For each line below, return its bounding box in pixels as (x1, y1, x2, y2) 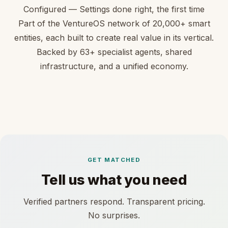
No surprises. (88, 210, 140, 221)
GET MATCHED (87, 156, 141, 163)
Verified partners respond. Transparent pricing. (23, 196, 205, 207)
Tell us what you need (41, 172, 187, 189)
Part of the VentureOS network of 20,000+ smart (18, 18, 210, 28)
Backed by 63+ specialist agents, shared (36, 46, 192, 57)
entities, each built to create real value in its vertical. (14, 32, 214, 43)
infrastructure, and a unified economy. (40, 61, 188, 71)
